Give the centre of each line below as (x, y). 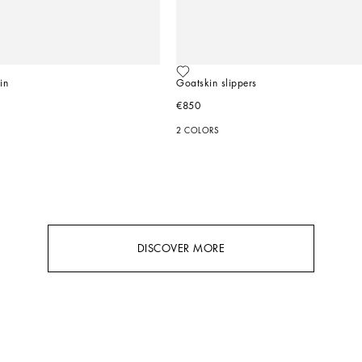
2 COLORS (198, 130)
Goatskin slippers (217, 83)
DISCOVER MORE (181, 248)
